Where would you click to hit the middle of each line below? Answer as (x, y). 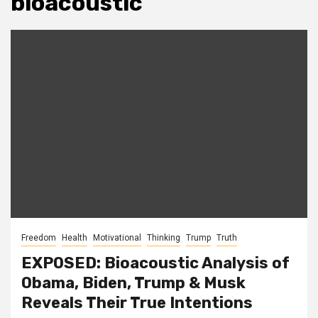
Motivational (117, 238)
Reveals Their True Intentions (137, 303)
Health (75, 238)
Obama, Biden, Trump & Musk (133, 283)
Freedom (39, 238)
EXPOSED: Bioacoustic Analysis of (155, 263)
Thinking (164, 238)
